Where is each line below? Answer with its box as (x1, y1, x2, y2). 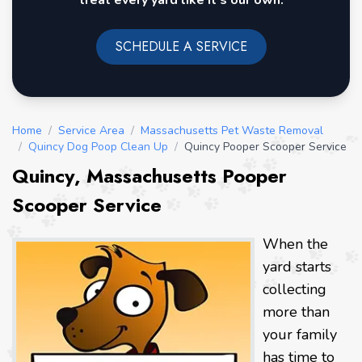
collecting (263, 280, 326, 300)
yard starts (263, 257, 331, 277)
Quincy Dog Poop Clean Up (28, 139, 168, 155)
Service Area (58, 123, 124, 139)
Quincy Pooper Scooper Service (184, 139, 347, 155)
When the (263, 234, 328, 255)
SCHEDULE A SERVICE (115, 37, 247, 57)
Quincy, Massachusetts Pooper (12, 162, 287, 191)
